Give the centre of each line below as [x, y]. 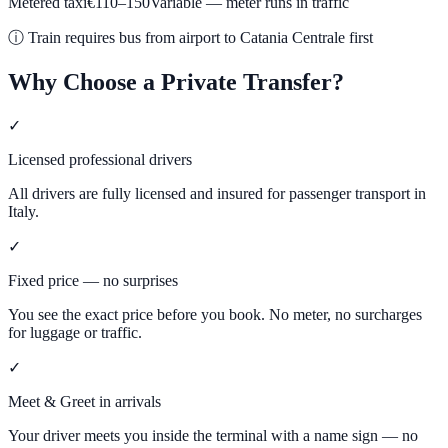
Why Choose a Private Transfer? [176, 81]
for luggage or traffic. [75, 332]
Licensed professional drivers [100, 159]
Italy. [23, 211]
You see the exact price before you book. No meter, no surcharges [215, 314]
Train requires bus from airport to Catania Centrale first [200, 37]
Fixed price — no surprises [93, 280]
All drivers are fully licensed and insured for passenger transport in [217, 193]
